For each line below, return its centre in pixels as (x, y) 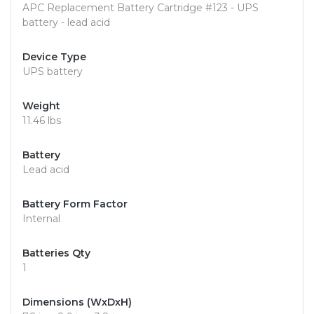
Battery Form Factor (75, 204)
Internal (41, 219)
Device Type (54, 57)
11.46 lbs (42, 121)
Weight (41, 106)
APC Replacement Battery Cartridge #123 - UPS (141, 8)
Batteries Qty (56, 253)
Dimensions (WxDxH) (77, 302)
